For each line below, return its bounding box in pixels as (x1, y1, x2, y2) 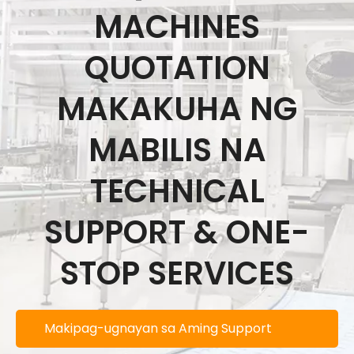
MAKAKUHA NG (57, 86, 297, 131)
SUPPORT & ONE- (44, 209, 310, 254)
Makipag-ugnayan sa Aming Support (44, 318, 272, 337)
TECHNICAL (89, 168, 265, 213)
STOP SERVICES (60, 250, 294, 296)
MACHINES (94, 4, 260, 49)
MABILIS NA (88, 127, 266, 172)
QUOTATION (84, 45, 270, 90)
